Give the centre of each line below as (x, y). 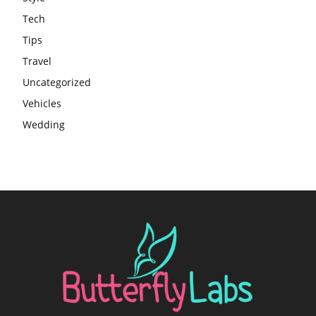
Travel (37, 61)
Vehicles (42, 104)
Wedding (44, 125)
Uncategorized (57, 83)
